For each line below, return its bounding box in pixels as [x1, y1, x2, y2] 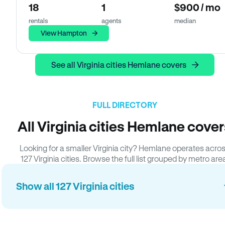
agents [101, 17, 122, 24]
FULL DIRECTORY [92, 100, 157, 109]
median [174, 17, 196, 24]
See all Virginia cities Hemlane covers [51, 60, 186, 69]
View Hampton [41, 29, 87, 37]
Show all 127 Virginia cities [16, 180, 135, 192]
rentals [29, 17, 48, 24]
